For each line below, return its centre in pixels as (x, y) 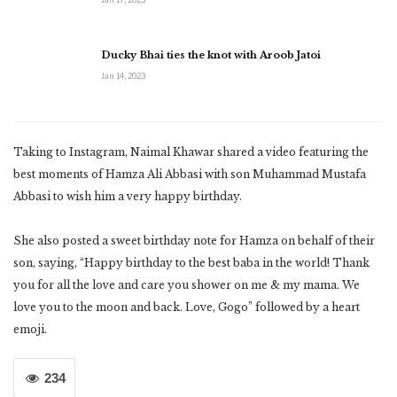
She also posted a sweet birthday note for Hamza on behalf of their (194, 240)
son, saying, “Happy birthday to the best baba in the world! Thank (191, 262)
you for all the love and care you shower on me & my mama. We (187, 284)
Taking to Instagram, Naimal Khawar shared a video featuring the (191, 152)
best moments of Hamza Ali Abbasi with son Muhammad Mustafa (190, 174)
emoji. (30, 329)
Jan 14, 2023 (123, 75)
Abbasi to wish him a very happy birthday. (128, 196)
